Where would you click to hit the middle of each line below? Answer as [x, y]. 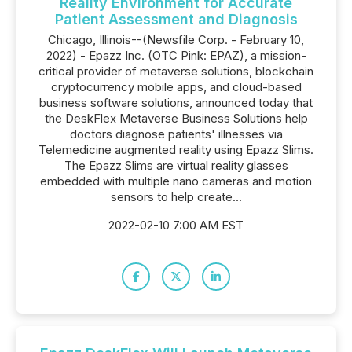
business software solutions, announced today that [176, 103]
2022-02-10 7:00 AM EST [176, 225]
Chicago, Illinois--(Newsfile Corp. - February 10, [176, 40]
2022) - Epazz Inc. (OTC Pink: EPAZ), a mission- [176, 55]
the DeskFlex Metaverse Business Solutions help [176, 118]
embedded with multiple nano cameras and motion [176, 181]
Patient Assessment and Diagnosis [176, 19]
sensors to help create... [176, 197]
